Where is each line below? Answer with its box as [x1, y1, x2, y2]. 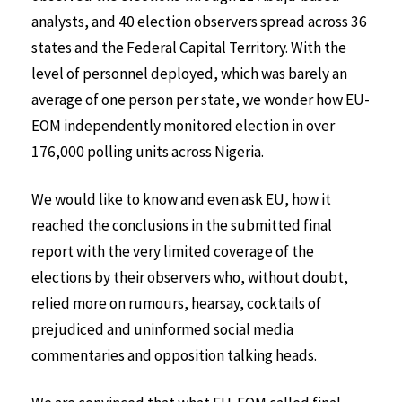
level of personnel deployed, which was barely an [31, 63, 347, 83]
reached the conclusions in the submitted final [31, 214, 332, 235]
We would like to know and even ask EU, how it [31, 188, 331, 209]
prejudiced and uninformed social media [31, 319, 293, 339]
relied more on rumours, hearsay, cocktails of [31, 293, 321, 313]
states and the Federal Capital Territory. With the [31, 37, 346, 57]
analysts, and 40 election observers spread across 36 [31, 11, 367, 31]
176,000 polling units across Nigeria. [31, 141, 264, 162]
